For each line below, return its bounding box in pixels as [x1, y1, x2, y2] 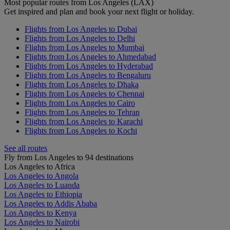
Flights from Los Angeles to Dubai [25, 24, 137, 33]
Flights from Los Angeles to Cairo [25, 98, 135, 107]
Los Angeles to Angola [4, 171, 79, 180]
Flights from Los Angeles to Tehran [25, 107, 140, 117]
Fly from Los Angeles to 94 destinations [4, 152, 133, 162]
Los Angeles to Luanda [4, 180, 80, 189]
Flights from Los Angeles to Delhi [25, 33, 135, 43]
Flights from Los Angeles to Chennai [25, 89, 144, 98]
